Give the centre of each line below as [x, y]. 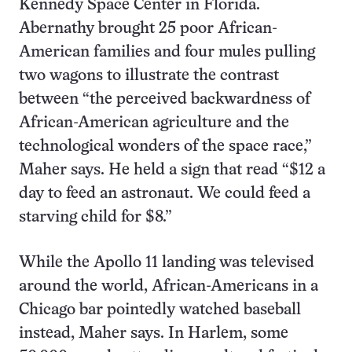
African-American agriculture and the [154, 123]
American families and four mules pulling [167, 53]
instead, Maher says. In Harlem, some [154, 334]
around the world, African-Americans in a [169, 287]
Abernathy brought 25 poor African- [148, 29]
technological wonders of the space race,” [165, 147]
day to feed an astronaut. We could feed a [165, 194]
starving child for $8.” [95, 218]
